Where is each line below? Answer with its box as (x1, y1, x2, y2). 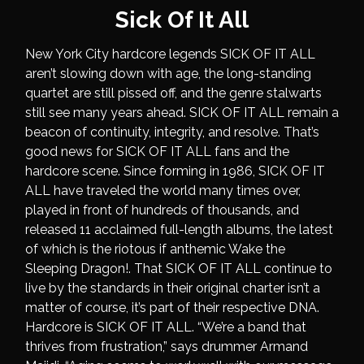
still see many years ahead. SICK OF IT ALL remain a (25, 105, 339, 121)
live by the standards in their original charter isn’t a (25, 280, 320, 297)
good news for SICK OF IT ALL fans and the (25, 144, 289, 160)
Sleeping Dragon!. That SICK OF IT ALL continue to (25, 261, 332, 277)
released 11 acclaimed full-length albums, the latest (25, 222, 333, 238)
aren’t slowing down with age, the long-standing (25, 66, 311, 82)
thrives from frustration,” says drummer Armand (25, 339, 308, 355)
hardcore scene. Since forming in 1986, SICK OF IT (25, 163, 325, 180)
